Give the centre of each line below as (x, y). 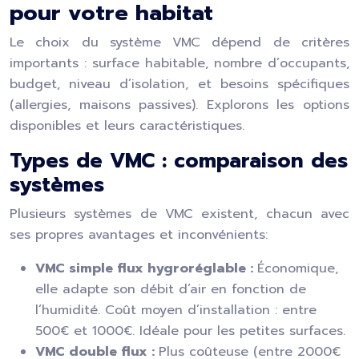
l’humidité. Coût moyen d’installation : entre (176, 310)
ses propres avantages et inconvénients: (139, 235)
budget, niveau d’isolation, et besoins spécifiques (179, 84)
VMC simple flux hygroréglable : (146, 268)
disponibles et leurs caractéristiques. (127, 126)
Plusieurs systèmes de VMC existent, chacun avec (179, 214)
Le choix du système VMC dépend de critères (179, 42)
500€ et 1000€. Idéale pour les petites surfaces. (190, 331)
